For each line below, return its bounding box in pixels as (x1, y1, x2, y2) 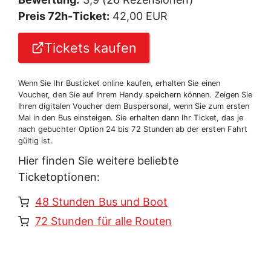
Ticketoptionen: (18, 170, 100, 183)
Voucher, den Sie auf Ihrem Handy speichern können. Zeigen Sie (18, 90, 253, 99)
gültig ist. (18, 135, 53, 145)
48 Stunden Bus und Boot (35, 195, 168, 209)
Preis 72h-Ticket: (18, 9, 109, 22)
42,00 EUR (109, 9, 168, 22)
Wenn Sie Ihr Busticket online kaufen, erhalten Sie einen (18, 78, 220, 88)
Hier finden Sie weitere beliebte (18, 154, 178, 167)
